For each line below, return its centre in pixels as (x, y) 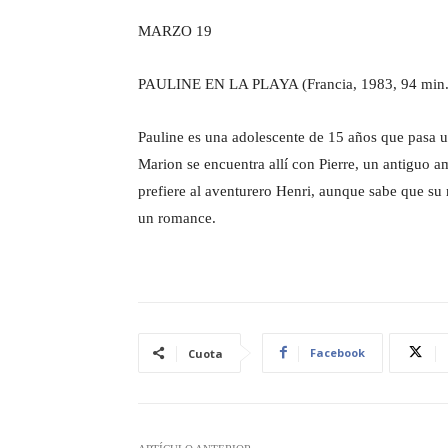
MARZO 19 (175, 30)
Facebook (337, 352)
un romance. (177, 217)
